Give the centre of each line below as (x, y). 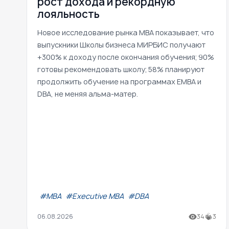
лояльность (68, 14)
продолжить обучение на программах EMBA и (119, 81)
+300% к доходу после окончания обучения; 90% (126, 57)
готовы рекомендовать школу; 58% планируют (121, 69)
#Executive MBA (95, 196)
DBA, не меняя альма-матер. (88, 94)
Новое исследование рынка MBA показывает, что (126, 32)
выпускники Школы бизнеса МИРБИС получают (121, 44)
